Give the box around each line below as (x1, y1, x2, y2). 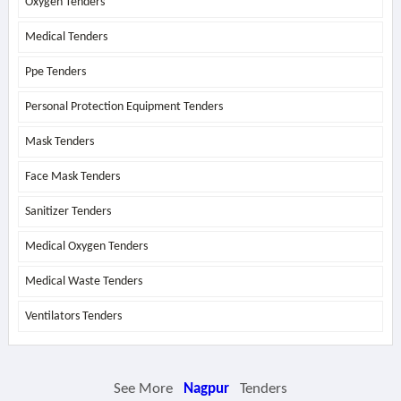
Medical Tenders (24, 30, 107, 44)
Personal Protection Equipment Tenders (24, 100, 223, 114)
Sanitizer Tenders (24, 205, 111, 218)
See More (114, 381, 176, 397)
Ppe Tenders (24, 65, 86, 79)
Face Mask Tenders (24, 170, 120, 183)
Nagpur (183, 381, 229, 397)
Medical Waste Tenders (24, 275, 142, 288)
